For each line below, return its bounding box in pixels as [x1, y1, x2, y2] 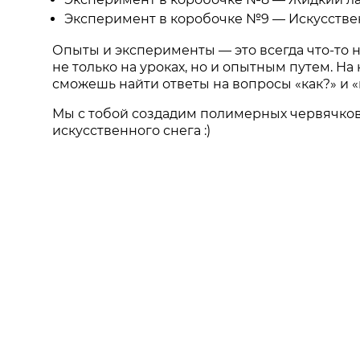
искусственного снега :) [52, 123, 211, 138]
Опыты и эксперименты [52, 43, 219, 58]
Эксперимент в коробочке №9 [64, 11, 272, 27]
